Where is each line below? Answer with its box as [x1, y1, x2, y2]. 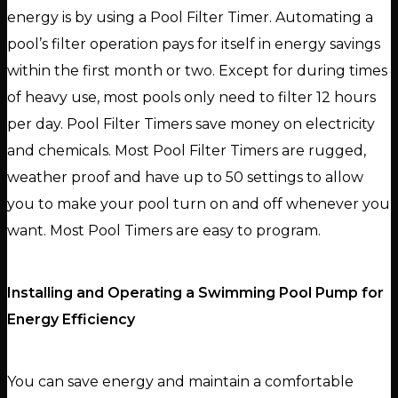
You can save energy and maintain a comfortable [7, 373, 354, 391]
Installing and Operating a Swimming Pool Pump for [7, 284, 384, 302]
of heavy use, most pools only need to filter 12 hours [7, 89, 376, 107]
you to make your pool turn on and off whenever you [7, 195, 390, 213]
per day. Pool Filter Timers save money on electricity [7, 115, 375, 133]
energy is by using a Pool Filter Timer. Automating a [7, 9, 373, 27]
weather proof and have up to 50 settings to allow [7, 169, 363, 187]
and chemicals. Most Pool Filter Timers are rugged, [7, 142, 366, 160]
